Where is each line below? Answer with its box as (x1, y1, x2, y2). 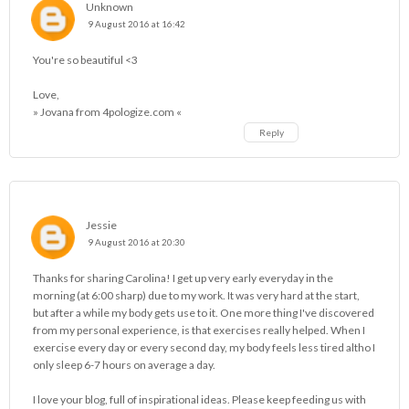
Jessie (86, 218, 117, 233)
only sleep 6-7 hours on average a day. (33, 358, 215, 372)
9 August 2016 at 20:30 (88, 237, 185, 248)
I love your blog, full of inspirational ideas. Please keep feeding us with (33, 393, 366, 407)
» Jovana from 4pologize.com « (33, 105, 182, 120)
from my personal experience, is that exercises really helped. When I (33, 323, 365, 338)
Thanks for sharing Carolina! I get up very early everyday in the (33, 271, 333, 286)
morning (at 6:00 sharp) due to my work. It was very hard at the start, (33, 288, 360, 303)
